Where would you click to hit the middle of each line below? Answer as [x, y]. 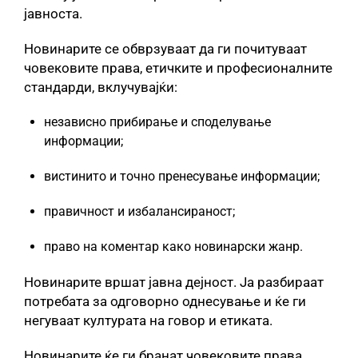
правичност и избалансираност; [139, 211]
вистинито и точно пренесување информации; [182, 176]
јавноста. [53, 14]
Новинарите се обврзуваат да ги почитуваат [165, 49]
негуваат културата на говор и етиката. [148, 320]
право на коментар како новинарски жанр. [173, 247]
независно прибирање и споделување [157, 122]
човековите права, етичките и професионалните [178, 68]
